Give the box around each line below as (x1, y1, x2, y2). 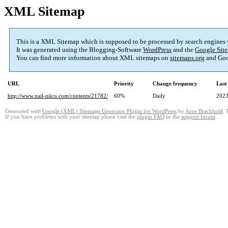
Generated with (5, 108, 42, 115)
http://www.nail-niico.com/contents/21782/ (8, 93, 108, 99)
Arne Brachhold (185, 108, 223, 115)
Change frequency (153, 80, 197, 87)
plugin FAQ (137, 114, 164, 120)
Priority (114, 80, 134, 87)
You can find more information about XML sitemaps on (16, 54, 170, 62)
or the (164, 114, 181, 120)
